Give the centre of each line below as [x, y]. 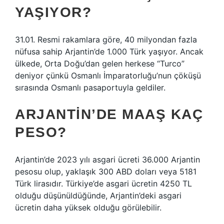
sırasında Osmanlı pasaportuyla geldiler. [90, 87]
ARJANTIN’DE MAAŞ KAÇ [109, 114]
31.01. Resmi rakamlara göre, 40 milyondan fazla [106, 39]
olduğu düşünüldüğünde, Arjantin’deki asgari [98, 195]
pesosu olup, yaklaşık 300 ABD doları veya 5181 [106, 171]
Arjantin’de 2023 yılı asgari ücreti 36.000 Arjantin [107, 159]
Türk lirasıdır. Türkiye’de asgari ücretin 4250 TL [103, 183]
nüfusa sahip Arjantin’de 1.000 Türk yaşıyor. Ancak [109, 51]
